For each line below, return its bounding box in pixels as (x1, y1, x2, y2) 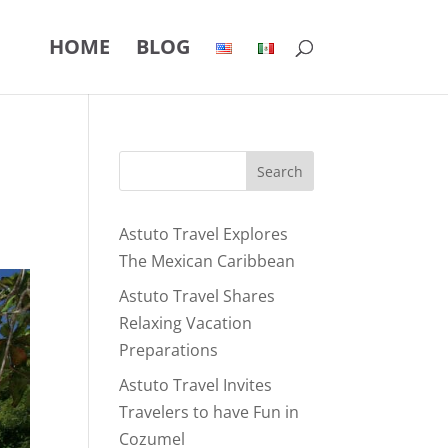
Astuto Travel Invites (119, 374, 273, 396)
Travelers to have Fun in (119, 401, 300, 423)
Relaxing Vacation (119, 312, 253, 334)
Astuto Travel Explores (119, 223, 289, 245)
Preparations (119, 339, 219, 361)
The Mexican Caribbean (119, 250, 296, 272)
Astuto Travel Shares (119, 285, 276, 307)
